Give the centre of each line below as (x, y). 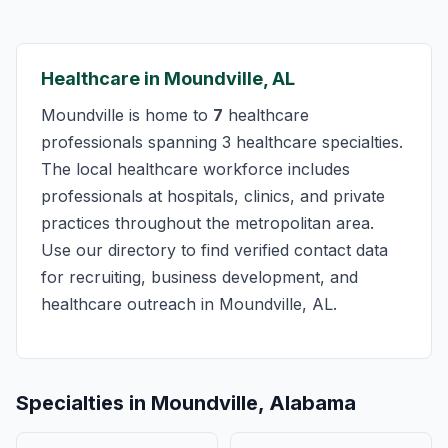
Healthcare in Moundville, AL (168, 78)
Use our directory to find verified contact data (214, 250)
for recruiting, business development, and (199, 277)
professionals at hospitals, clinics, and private (213, 196)
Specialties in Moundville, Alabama (186, 403)
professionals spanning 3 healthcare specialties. (222, 142)
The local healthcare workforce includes (195, 169)
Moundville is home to (127, 115)
